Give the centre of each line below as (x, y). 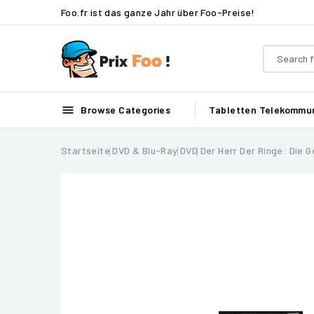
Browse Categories (125, 110)
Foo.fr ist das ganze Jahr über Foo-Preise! (158, 12)
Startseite (86, 150)
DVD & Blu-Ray (145, 150)
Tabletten (233, 110)
